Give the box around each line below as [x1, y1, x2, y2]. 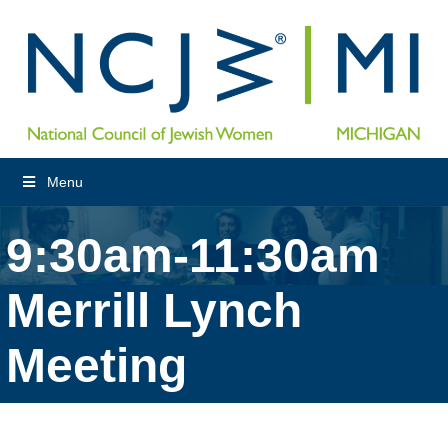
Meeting [6, 338, 187, 392]
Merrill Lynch [6, 283, 302, 337]
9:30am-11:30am [6, 228, 380, 282]
